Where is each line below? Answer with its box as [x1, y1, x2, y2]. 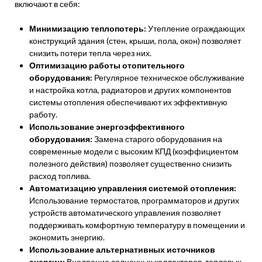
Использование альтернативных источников [29, 244, 215, 254]
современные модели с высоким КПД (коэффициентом [29, 146, 239, 156]
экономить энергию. [29, 232, 105, 242]
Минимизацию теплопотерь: [29, 23, 146, 33]
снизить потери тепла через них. [29, 48, 151, 58]
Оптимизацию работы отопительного [29, 60, 185, 70]
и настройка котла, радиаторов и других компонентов [29, 85, 231, 95]
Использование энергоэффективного [29, 122, 185, 132]
